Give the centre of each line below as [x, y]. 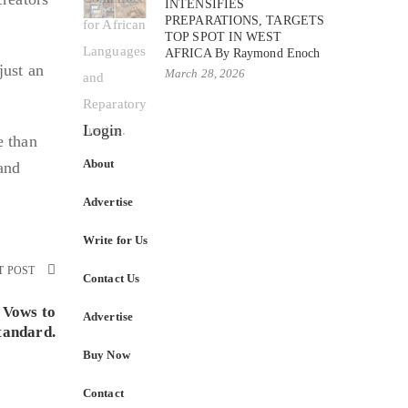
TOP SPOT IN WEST [224, 36]
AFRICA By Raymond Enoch [243, 53]
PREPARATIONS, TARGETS [245, 20]
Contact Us [111, 278]
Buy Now [107, 354]
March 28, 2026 [205, 73]
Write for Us [116, 240]
